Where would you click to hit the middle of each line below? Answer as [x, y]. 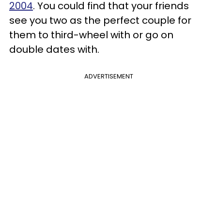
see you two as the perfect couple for [100, 20]
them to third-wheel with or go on [91, 35]
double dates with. [54, 49]
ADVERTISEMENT [108, 76]
